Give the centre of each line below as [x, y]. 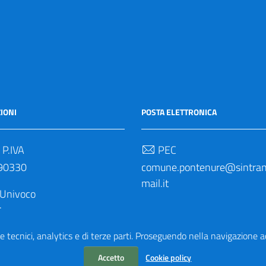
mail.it [155, 183]
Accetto [111, 257]
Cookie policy [169, 257]
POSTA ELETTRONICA [179, 112]
